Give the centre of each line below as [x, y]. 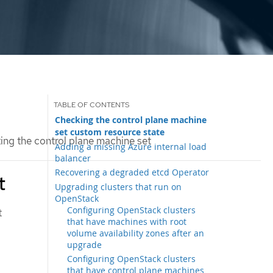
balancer [73, 158]
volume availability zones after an [136, 233]
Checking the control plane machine [131, 120]
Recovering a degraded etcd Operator [132, 172]
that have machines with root [127, 221]
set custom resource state [110, 132]
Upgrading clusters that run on [119, 186]
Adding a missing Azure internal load [131, 146]
